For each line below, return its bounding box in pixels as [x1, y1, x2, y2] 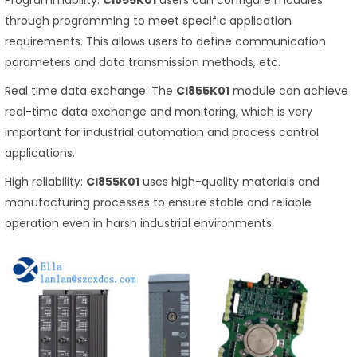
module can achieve [229, 83, 348, 100]
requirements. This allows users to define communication [5, 33, 326, 50]
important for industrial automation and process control [5, 124, 319, 141]
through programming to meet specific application [5, 13, 292, 29]
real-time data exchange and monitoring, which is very [5, 104, 312, 120]
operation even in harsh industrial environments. [5, 215, 274, 232]
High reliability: [5, 174, 86, 190]
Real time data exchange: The [5, 83, 176, 100]
